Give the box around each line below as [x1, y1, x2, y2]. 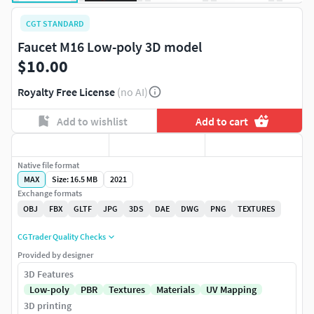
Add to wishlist [56, 114, 128, 128]
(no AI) [117, 85, 148, 100]
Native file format [18, 160, 79, 171]
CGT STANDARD [26, 18, 84, 29]
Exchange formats [18, 188, 82, 199]
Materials [156, 283, 195, 296]
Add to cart [196, 114, 249, 128]
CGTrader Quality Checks [18, 231, 106, 243]
